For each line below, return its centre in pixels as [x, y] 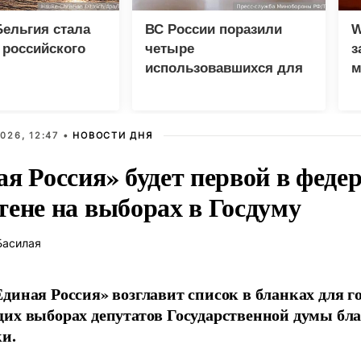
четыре [170, 49]
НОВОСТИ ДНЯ [113, 136]
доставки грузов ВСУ [215, 88]
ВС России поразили [214, 30]
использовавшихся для [224, 68]
